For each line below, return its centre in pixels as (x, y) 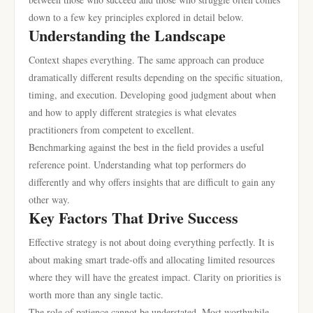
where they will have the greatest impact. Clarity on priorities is (155, 277)
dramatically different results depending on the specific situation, (156, 77)
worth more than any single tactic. (96, 294)
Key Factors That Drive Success (133, 218)
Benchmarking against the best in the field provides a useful (146, 147)
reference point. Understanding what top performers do (137, 165)
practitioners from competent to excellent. (111, 130)
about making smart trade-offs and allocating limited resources (152, 260)
